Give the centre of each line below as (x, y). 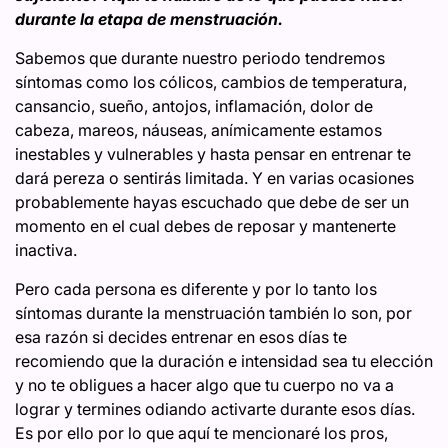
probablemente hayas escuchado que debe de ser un (212, 202)
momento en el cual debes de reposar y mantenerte (205, 226)
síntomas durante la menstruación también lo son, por (213, 313)
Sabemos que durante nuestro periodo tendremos (200, 58)
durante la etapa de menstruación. (149, 19)
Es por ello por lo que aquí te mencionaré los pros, (201, 433)
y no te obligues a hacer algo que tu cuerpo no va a (204, 385)
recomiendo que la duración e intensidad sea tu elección (224, 361)
